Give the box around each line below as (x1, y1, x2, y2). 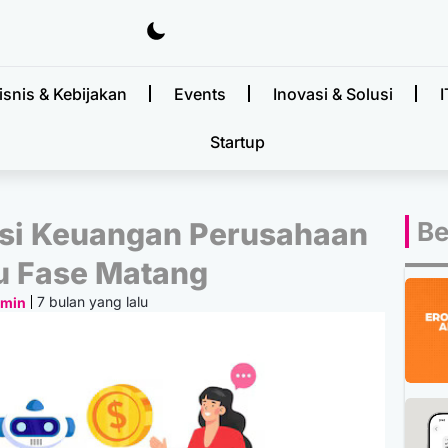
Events (173, 83, 226, 104)
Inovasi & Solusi (272, 83, 393, 104)
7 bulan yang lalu (37, 293, 149, 311)
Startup (210, 131, 266, 152)
